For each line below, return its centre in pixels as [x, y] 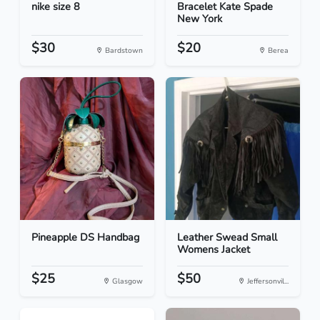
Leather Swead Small [227, 237]
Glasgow [126, 281]
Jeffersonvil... [267, 281]
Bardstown [123, 51]
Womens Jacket [214, 250]
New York [200, 19]
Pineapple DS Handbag [85, 237]
